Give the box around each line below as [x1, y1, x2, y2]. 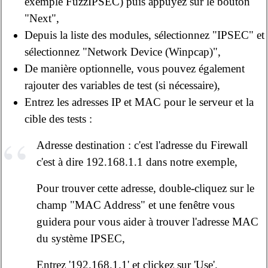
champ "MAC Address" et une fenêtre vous [36, 199, 234, 212]
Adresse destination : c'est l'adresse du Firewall [36, 139, 248, 152]
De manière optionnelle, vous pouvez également [25, 62, 245, 75]
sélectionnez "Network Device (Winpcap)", [25, 45, 221, 59]
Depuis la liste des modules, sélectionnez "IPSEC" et [25, 29, 265, 42]
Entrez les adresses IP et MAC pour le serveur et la [25, 96, 254, 109]
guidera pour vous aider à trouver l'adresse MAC [36, 215, 258, 229]
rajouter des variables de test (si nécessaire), [25, 79, 221, 92]
